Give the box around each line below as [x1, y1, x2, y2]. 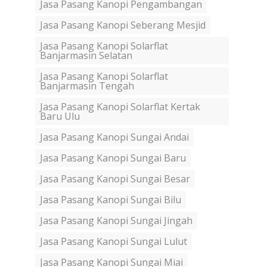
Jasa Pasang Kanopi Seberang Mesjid [40, 18, 206, 32]
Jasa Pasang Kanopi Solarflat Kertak [40, 100, 200, 114]
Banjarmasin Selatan [40, 49, 132, 63]
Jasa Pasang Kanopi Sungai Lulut [40, 235, 187, 249]
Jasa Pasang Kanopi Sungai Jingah [40, 214, 193, 228]
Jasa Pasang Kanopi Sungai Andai [40, 131, 189, 144]
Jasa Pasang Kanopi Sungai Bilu [40, 193, 181, 207]
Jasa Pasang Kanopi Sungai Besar [40, 172, 190, 186]
